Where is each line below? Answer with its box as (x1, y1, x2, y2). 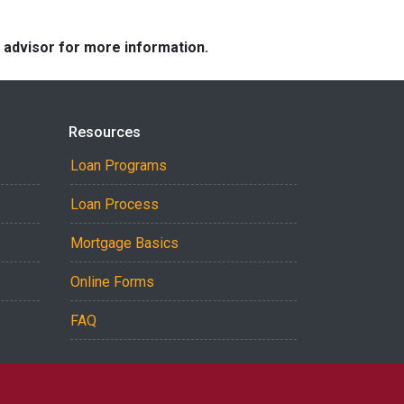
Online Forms (70, 273, 154, 290)
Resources (69, 124, 141, 141)
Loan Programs (70, 157, 167, 174)
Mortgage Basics (70, 234, 179, 252)
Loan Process (70, 196, 159, 213)
